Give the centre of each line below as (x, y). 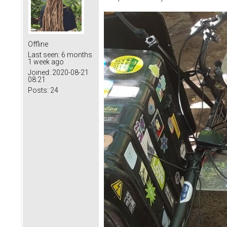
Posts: (38, 90)
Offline (38, 44)
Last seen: (44, 54)
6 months (76, 54)
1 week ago (46, 62)
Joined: (39, 72)
